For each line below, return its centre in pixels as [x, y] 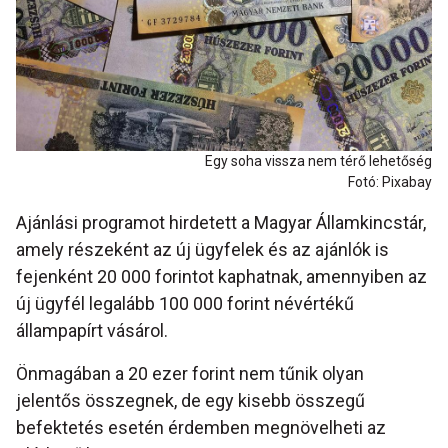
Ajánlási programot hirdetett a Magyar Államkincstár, [221, 223]
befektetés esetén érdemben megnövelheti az [201, 428]
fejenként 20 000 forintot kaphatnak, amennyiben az [221, 277]
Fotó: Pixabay [390, 182]
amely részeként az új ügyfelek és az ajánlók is [202, 250]
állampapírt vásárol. [92, 331]
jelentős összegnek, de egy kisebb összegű [190, 401]
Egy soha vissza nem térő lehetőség [318, 161]
